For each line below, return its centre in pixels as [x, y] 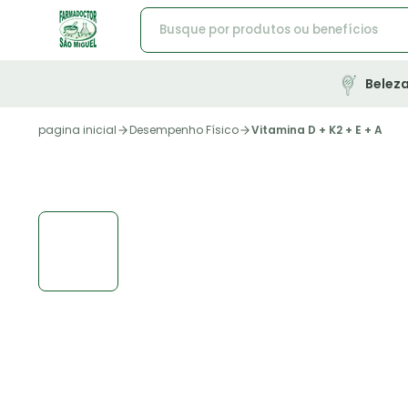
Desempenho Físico [184, 130]
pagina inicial [77, 130]
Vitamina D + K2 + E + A [317, 130]
